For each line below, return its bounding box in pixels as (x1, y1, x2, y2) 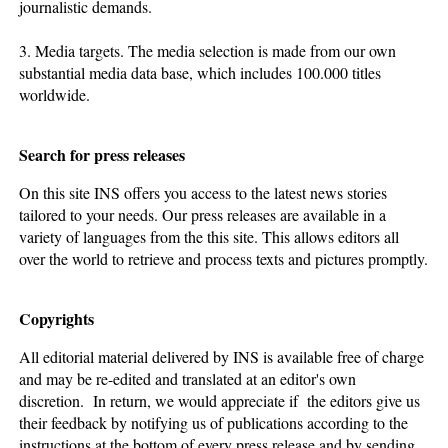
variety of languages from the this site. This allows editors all (19, 225, 400, 247)
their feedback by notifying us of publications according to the (19, 411, 409, 433)
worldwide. (19, 83, 91, 105)
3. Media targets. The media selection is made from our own (19, 39, 397, 61)
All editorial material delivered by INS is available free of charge (19, 345, 425, 367)
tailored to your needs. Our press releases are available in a (19, 203, 387, 225)
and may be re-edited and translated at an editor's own (19, 367, 357, 389)
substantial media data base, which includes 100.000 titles (19, 61, 382, 83)
